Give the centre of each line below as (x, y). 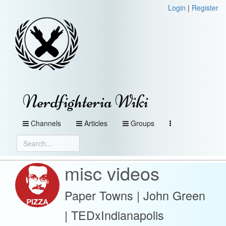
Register (205, 8)
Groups (143, 123)
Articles (96, 123)
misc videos (112, 173)
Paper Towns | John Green (135, 195)
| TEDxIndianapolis (114, 215)
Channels (46, 123)
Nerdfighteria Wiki (86, 102)
